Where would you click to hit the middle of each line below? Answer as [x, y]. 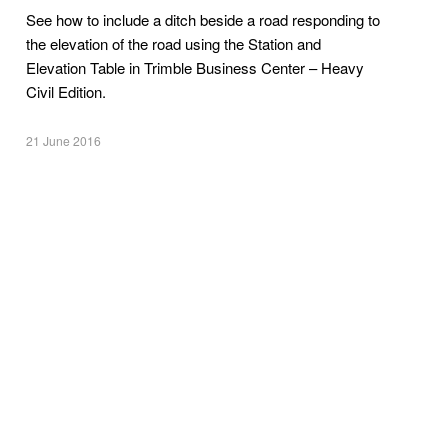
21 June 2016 [64, 140]
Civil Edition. [66, 91]
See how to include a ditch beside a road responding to [203, 19]
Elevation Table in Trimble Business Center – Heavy [195, 67]
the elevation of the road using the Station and [174, 43]
